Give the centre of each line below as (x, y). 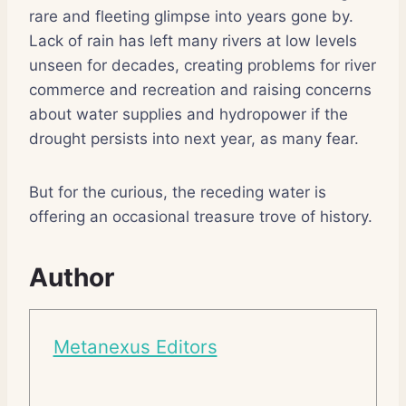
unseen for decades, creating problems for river (203, 65)
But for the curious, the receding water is (178, 192)
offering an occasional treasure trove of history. (201, 216)
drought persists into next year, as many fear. (194, 138)
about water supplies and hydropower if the (188, 114)
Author (72, 277)
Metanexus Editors (135, 347)
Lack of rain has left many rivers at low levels (193, 40)
